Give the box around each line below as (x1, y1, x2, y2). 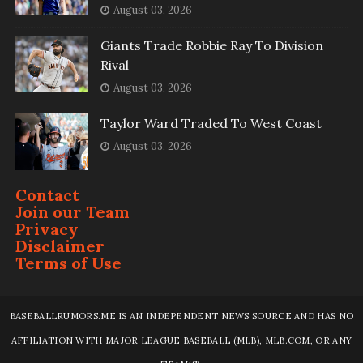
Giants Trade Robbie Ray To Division (100, 37, 323, 54)
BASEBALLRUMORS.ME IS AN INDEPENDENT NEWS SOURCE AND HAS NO (9, 310, 354, 322)
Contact (15, 185, 79, 206)
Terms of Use (15, 253, 122, 274)
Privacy (15, 219, 79, 240)
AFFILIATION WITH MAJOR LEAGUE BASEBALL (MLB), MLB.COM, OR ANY (11, 335, 352, 347)
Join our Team (15, 202, 130, 223)
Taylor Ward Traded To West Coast (100, 115, 322, 132)
